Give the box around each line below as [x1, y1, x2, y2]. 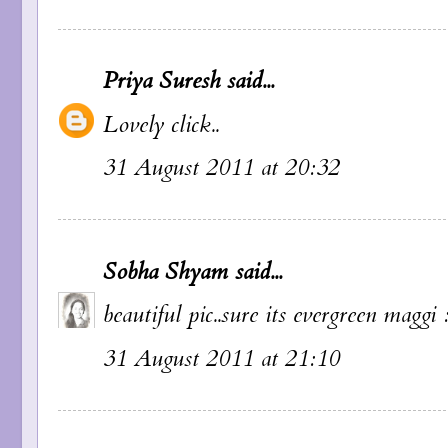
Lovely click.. [103, 108, 219, 141]
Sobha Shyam [103, 255, 228, 288]
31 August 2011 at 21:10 [103, 342, 340, 375]
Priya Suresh [103, 65, 220, 97]
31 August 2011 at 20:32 [103, 152, 340, 185]
